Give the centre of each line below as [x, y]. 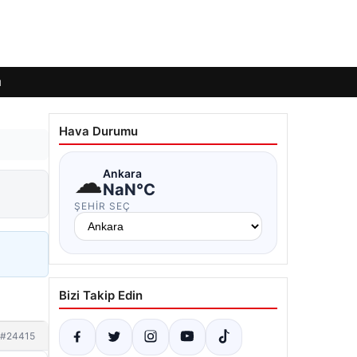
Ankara [122, 173]
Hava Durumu [98, 131]
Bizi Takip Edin [101, 295]
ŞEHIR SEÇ [102, 206]
